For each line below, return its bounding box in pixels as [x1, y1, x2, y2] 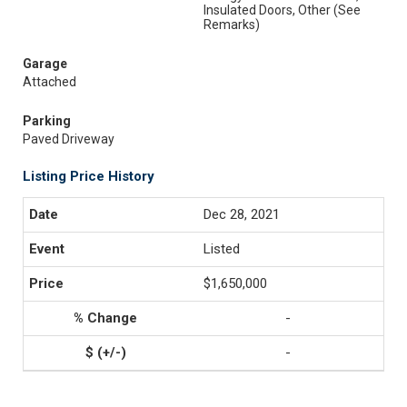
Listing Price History [23, 168, 154, 184]
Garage [23, 56, 67, 71]
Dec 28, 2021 [203, 206, 280, 223]
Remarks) [203, 17, 260, 32]
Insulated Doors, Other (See [203, 3, 361, 17]
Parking [23, 114, 71, 128]
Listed [203, 241, 240, 257]
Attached [23, 74, 76, 89]
